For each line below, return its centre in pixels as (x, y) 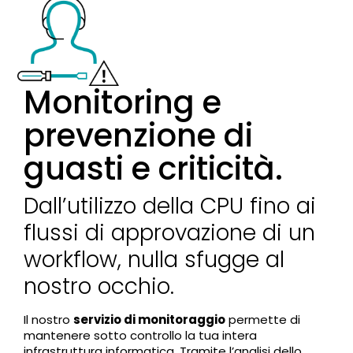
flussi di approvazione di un (170, 233)
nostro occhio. (99, 287)
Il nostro (49, 320)
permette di (263, 320)
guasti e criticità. (154, 169)
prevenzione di (139, 136)
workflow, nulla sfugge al (154, 260)
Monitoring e (123, 103)
